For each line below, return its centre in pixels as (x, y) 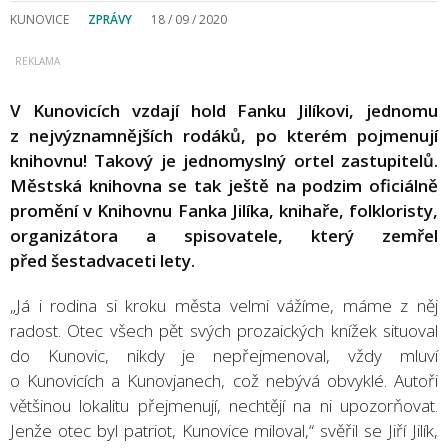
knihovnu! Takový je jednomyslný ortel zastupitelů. (224, 160)
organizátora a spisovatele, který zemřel (224, 235)
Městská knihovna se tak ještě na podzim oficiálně (224, 185)
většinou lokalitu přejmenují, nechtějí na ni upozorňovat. (224, 405)
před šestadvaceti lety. (102, 260)
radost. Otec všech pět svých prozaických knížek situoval (224, 330)
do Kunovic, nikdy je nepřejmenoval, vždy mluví (224, 355)
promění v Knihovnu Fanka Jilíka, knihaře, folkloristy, (224, 210)
